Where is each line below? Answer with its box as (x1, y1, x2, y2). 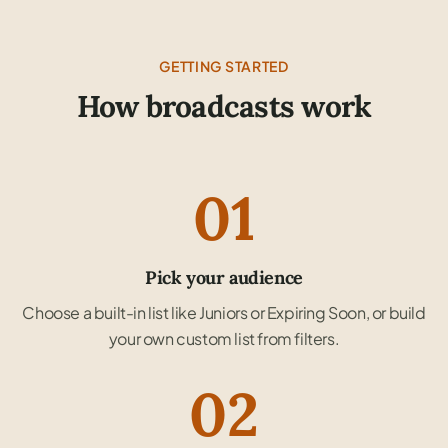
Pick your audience (145, 265, 303, 289)
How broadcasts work (76, 86, 372, 125)
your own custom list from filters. (108, 327, 340, 349)
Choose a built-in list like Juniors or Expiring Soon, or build (22, 301, 426, 323)
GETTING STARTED (159, 56, 289, 75)
